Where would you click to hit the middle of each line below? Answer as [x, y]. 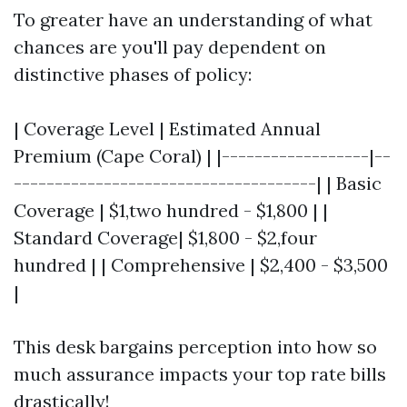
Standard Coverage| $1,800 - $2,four [165, 238]
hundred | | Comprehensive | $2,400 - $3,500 [201, 265]
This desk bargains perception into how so [195, 347]
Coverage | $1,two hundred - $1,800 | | [171, 210]
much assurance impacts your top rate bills [200, 374]
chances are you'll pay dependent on [170, 47]
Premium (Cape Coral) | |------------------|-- [202, 156]
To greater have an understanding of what [193, 20]
